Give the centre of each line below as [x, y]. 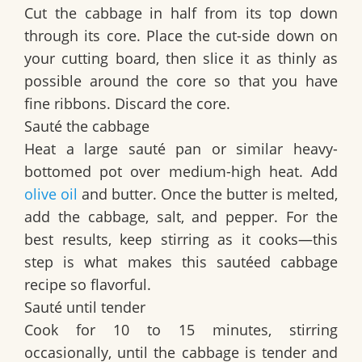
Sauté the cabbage [87, 126]
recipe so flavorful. [88, 285]
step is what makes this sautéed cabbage [181, 262]
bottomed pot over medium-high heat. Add [181, 172]
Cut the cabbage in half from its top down [181, 13]
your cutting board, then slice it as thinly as [181, 59]
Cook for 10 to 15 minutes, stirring [181, 330]
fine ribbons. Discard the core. [127, 104]
